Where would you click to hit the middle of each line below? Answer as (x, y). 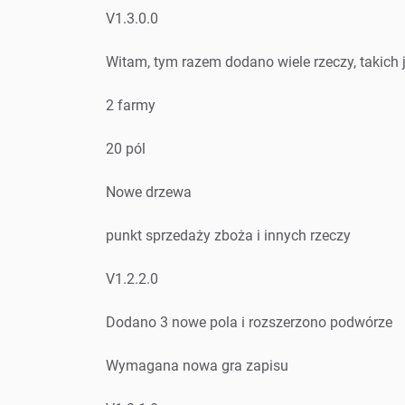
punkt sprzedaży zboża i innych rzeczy (228, 235)
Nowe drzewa (149, 192)
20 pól (126, 148)
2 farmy (131, 105)
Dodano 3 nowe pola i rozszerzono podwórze (249, 322)
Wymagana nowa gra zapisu (197, 365)
